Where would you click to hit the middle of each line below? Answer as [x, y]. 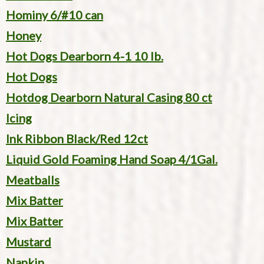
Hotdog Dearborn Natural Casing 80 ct [109, 98]
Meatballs [33, 180]
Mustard [29, 242]
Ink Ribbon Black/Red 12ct [77, 139]
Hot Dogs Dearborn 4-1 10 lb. [85, 56]
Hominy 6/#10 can [55, 15]
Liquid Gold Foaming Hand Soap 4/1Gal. [112, 159]
